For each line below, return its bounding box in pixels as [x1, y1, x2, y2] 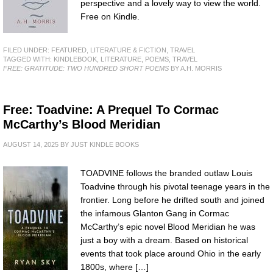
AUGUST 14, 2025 [3, 141, 58, 148]
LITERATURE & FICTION [90, 46, 166, 54]
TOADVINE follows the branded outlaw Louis [80, 168, 252, 178]
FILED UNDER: [3, 46, 51, 54]
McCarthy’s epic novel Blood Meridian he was [80, 222, 255, 232]
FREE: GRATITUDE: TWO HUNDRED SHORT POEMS [3, 65, 169, 72]
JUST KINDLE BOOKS [71, 141, 139, 148]
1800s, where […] [80, 262, 149, 272]
